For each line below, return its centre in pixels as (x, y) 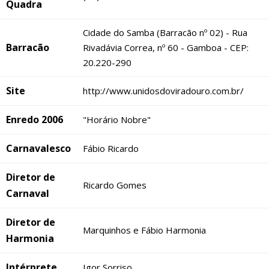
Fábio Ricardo (111, 149)
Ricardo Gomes (115, 185)
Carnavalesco (38, 149)
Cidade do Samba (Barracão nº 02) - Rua (165, 33)
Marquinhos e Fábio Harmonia (144, 230)
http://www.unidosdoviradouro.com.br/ (163, 91)
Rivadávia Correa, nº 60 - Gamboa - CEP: (166, 48)
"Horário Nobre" (117, 120)
